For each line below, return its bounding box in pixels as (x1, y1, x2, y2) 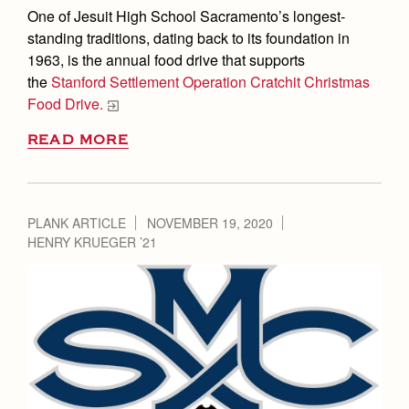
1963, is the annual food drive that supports (27, 48, 305, 70)
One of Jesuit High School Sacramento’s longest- (27, 5, 345, 26)
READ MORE (27, 131, 129, 148)
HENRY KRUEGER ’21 (27, 232, 157, 251)
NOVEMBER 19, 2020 (147, 213, 273, 232)
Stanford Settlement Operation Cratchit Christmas (51, 70, 370, 92)
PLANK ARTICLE (27, 213, 126, 232)
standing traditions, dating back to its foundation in (27, 26, 350, 48)
